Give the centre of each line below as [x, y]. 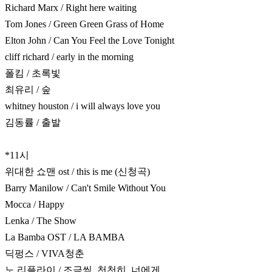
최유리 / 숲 [28, 90]
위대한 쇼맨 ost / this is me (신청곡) [77, 172]
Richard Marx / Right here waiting [71, 8]
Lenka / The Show [41, 221]
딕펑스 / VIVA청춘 [45, 254]
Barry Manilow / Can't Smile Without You [85, 188]
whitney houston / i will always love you [83, 106]
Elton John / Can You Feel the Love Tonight [90, 41]
